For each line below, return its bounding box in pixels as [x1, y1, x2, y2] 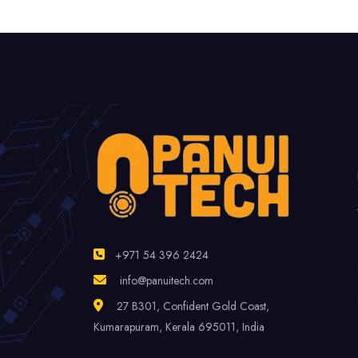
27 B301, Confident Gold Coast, [117, 298, 269, 315]
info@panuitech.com [120, 272, 213, 289]
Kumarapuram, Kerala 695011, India [93, 319, 265, 336]
